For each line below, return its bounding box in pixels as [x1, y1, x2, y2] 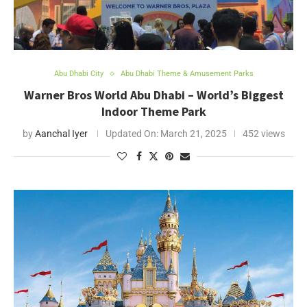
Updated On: [105, 128, 158, 139]
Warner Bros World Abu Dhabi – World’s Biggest [23, 87, 284, 103]
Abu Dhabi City [53, 69, 103, 78]
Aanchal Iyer [34, 128, 88, 139]
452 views [242, 128, 285, 139]
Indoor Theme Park [101, 103, 206, 119]
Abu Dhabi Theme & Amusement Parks [120, 69, 254, 78]
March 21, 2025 [158, 128, 227, 139]
